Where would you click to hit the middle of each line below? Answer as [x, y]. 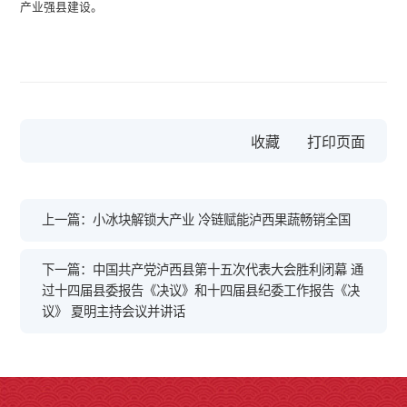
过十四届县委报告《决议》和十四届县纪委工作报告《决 [201, 291]
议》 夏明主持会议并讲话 [114, 312]
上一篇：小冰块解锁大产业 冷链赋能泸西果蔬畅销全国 [197, 220]
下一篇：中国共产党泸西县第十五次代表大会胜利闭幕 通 [203, 270]
